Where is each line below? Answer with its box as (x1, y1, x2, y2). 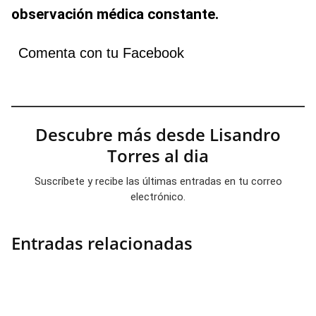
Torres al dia (107, 144, 209, 167)
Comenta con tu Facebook (18, 45, 184, 61)
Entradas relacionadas (11, 231, 193, 255)
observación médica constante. (11, 6, 219, 23)
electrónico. (130, 190, 186, 203)
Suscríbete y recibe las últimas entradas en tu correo (34, 175, 282, 188)
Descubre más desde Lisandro (35, 123, 281, 146)
